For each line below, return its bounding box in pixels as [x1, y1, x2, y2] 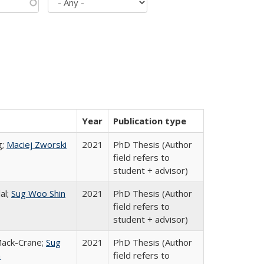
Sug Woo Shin [11, 187, 65, 199]
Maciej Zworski [6, 138, 67, 150]
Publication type [113, 115, 186, 127]
